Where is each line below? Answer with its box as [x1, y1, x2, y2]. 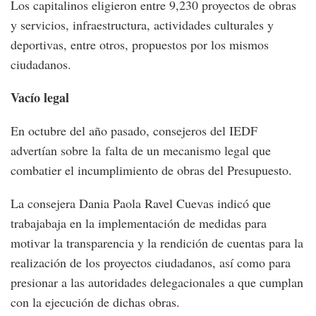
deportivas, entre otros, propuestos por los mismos [11, 36, 269, 54]
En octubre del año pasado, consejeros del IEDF [11, 122, 257, 140]
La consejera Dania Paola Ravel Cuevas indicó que [11, 195, 271, 212]
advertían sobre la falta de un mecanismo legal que [11, 142, 271, 159]
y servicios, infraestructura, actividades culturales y [11, 16, 274, 34]
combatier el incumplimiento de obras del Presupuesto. [11, 162, 296, 179]
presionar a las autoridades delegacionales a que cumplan [11, 274, 303, 291]
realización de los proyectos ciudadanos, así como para [11, 254, 291, 272]
